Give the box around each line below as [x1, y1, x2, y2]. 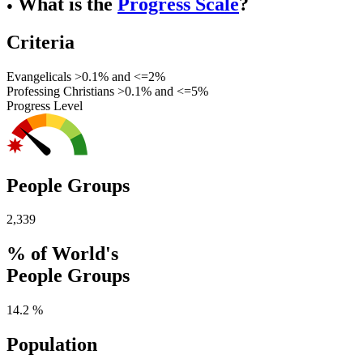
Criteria [6, 31, 75, 53]
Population [6, 334, 97, 356]
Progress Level [6, 98, 83, 113]
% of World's [6, 243, 118, 265]
